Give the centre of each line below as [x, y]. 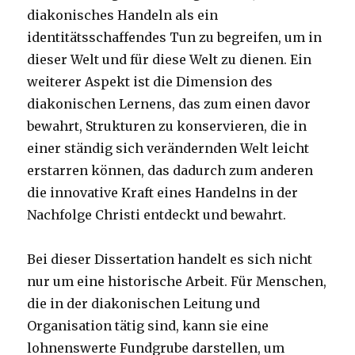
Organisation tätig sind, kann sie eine [148, 326]
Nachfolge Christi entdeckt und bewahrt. [157, 215]
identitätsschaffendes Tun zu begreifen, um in [175, 38]
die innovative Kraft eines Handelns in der [163, 193]
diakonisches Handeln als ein [123, 15]
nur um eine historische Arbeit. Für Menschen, [177, 282]
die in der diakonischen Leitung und [144, 304]
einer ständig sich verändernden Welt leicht [168, 149]
